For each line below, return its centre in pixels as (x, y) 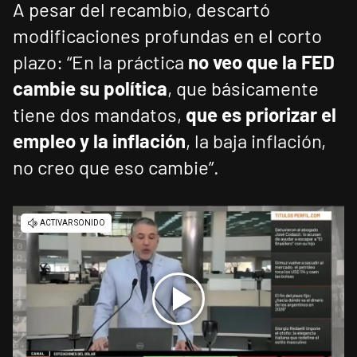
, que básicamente (243, 88)
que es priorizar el (261, 115)
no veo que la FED (261, 62)
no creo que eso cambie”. (116, 167)
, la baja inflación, (256, 141)
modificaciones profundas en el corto (167, 36)
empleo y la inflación (99, 141)
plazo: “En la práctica (100, 62)
